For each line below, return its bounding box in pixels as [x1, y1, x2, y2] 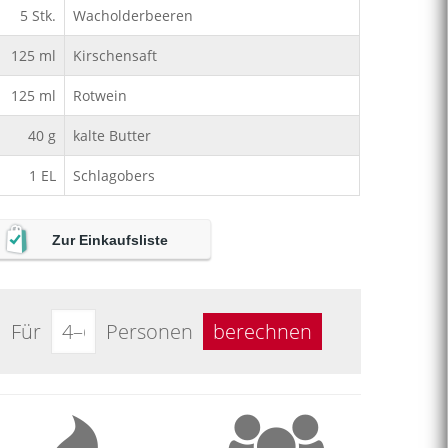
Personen [106, 318, 193, 345]
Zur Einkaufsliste [52, 232, 168, 248]
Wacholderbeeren [73, 6, 193, 25]
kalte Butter [73, 126, 151, 145]
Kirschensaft [73, 46, 157, 65]
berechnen [213, 318, 312, 345]
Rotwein [73, 86, 127, 105]
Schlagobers [73, 166, 155, 185]
